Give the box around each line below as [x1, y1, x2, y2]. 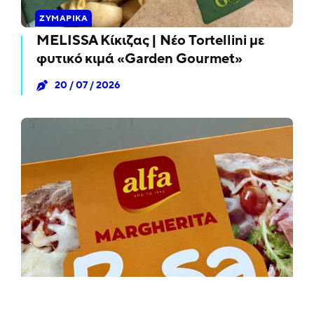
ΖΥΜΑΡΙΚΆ [39, 13, 88, 25]
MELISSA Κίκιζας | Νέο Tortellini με [36, 32, 264, 50]
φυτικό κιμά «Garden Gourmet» [36, 50, 243, 69]
